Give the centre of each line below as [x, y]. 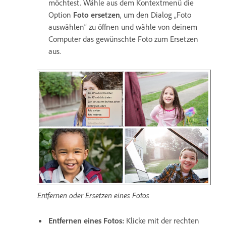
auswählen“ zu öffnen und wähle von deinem [123, 27]
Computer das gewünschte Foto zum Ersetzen [123, 39]
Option [61, 15]
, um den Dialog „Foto [156, 15]
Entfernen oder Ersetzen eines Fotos [93, 195]
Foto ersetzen [97, 15]
